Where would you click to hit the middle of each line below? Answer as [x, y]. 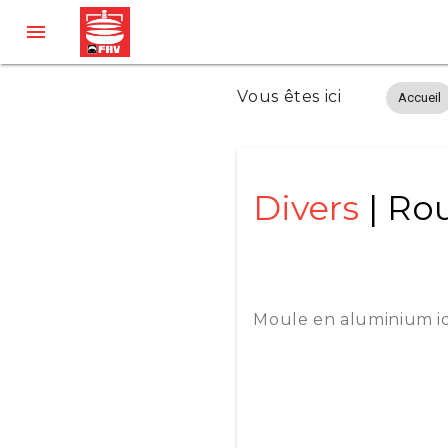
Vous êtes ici [289, 97]
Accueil [419, 97]
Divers [306, 208]
